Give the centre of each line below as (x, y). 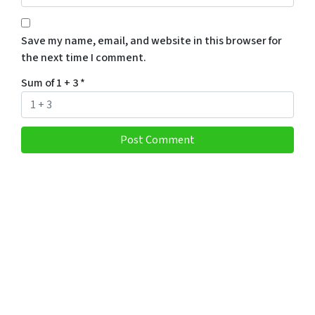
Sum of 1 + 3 (51, 83)
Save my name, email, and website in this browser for (152, 40)
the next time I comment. (84, 57)
